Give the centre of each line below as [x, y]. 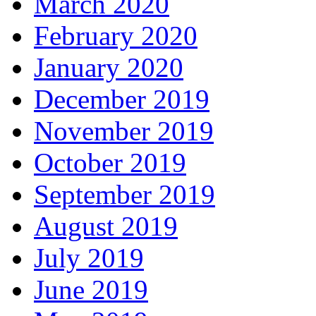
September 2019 [124, 194]
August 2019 [106, 226]
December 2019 [122, 99]
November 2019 [124, 131]
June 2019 [91, 290]
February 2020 [116, 36]
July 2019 [89, 258]
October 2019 [110, 163]
